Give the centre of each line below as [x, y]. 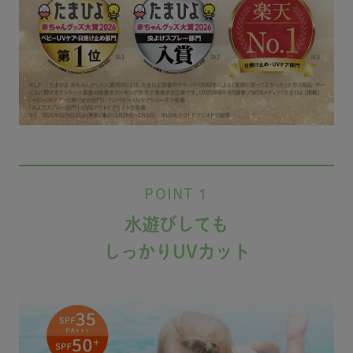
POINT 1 [176, 194]
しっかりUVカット [176, 252]
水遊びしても [176, 225]
